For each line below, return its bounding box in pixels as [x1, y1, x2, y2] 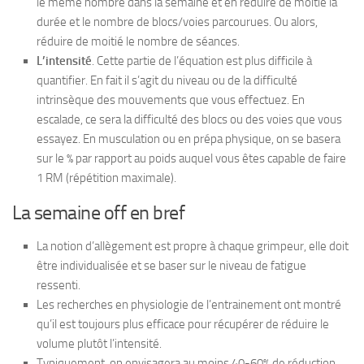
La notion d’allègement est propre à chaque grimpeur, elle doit [37, 238, 349, 253]
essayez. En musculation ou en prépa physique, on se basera [37, 131, 340, 146]
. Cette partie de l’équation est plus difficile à [92, 53, 312, 68]
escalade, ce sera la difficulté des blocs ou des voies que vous [37, 111, 342, 127]
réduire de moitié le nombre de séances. [37, 33, 240, 49]
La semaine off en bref [12, 200, 184, 224]
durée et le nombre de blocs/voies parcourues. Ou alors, [37, 14, 318, 29]
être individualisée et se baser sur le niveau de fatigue [37, 258, 306, 273]
